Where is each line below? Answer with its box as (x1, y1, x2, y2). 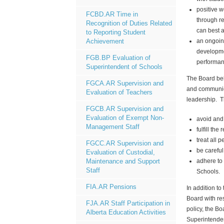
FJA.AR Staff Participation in (86, 199, 170, 207)
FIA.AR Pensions (86, 183, 136, 190)
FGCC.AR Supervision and (86, 139, 163, 147)
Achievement (86, 37, 124, 45)
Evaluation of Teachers (86, 88, 152, 96)
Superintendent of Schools (86, 63, 162, 70)
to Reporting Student (86, 28, 145, 36)
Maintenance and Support (86, 157, 160, 165)
